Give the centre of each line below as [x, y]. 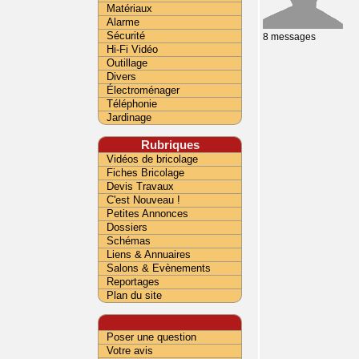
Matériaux [129, 8]
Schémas [129, 241]
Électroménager [143, 90]
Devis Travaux [140, 186]
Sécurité [126, 36]
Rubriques [170, 145]
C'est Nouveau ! [143, 200]
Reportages [133, 282]
